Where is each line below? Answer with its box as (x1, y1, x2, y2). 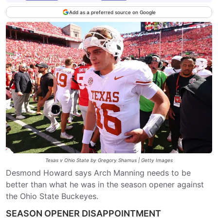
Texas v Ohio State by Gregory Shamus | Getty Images (45, 157, 173, 163)
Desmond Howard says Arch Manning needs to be (6, 168, 191, 178)
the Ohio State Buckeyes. (6, 191, 98, 201)
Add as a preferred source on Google (69, 9, 156, 15)
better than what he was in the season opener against (6, 180, 204, 189)
